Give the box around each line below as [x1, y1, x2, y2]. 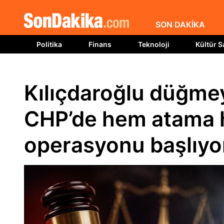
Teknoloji [137, 40, 169, 48]
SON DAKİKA [155, 19, 205, 29]
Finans [88, 40, 111, 48]
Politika [36, 40, 62, 48]
